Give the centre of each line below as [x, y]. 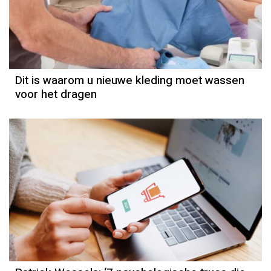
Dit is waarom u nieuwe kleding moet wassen [130, 81]
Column [139, 195]
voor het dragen [56, 95]
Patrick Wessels [139, 209]
